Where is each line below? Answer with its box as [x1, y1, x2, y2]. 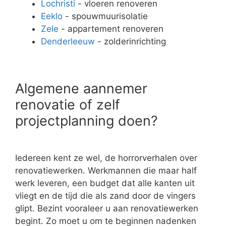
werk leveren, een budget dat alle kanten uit [15, 178, 195, 189]
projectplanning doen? [15, 112, 158, 130]
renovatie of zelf [15, 96, 120, 114]
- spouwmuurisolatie [63, 11, 148, 21]
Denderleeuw [41, 36, 95, 46]
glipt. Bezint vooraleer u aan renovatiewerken [15, 203, 198, 214]
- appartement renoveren [59, 23, 163, 34]
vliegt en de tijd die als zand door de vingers [15, 191, 196, 201]
